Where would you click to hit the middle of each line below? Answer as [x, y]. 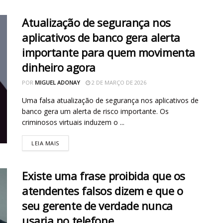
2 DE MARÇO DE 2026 [118, 83]
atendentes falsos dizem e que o [103, 191]
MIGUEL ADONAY [57, 83]
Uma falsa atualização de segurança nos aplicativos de [110, 101]
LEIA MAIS [45, 143]
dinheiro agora [59, 67]
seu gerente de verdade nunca [97, 206]
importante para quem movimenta [109, 53]
